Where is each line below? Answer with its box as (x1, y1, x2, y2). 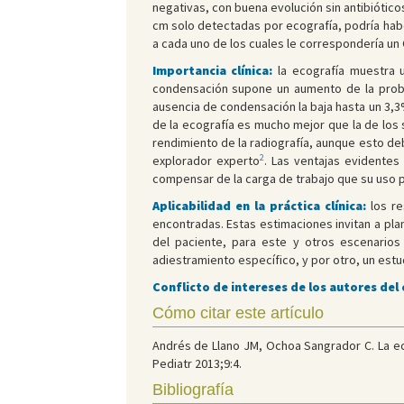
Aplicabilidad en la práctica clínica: (151, 197, 371, 215)
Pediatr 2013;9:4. (151, 355, 242, 372)
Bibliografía (151, 381, 234, 399)
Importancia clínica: (151, 62, 279, 79)
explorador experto (151, 152, 260, 170)
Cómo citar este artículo (151, 304, 324, 323)
